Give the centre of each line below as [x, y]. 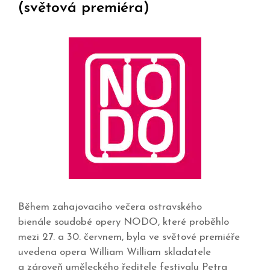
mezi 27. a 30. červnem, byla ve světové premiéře [129, 237]
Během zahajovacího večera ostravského [110, 207]
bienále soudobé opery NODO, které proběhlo [124, 222]
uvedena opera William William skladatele [115, 252]
